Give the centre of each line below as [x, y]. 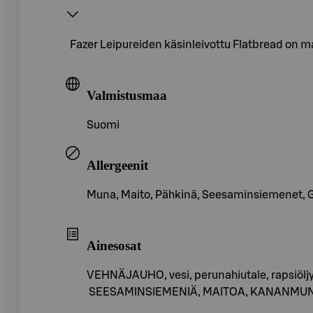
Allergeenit [117, 165]
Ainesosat [114, 246]
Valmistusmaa [127, 96]
